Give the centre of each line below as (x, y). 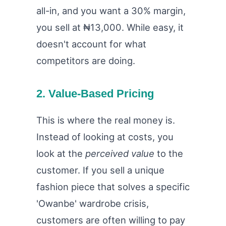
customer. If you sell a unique (100, 170)
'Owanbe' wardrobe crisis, (93, 204)
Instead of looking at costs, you (105, 137)
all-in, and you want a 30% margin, (111, 11)
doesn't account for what (91, 44)
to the (169, 154)
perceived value (120, 154)
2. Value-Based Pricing (95, 94)
